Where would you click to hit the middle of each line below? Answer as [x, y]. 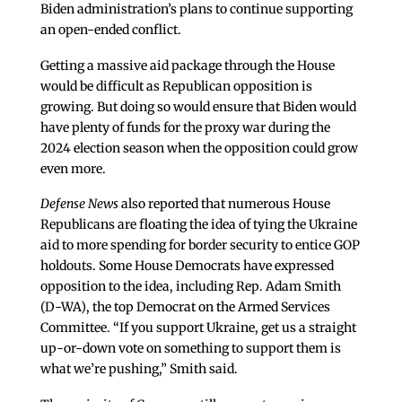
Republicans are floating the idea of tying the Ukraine [198, 225]
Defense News [79, 204]
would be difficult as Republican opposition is [176, 86]
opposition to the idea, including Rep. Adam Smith [190, 287]
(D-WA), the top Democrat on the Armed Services [185, 307]
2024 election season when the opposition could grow [199, 148]
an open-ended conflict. [110, 29]
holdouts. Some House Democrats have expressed [187, 266]
